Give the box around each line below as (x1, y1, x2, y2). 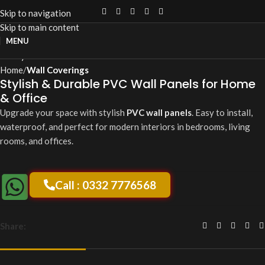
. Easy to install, (192, 107, 253, 118)
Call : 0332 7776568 (55, 178, 156, 192)
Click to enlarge (35, 35, 96, 46)
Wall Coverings (27, 64, 89, 76)
